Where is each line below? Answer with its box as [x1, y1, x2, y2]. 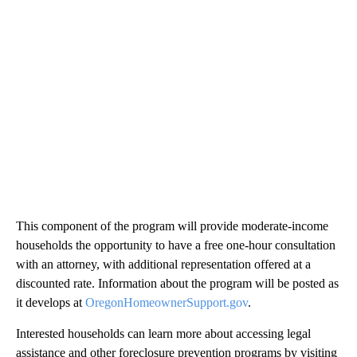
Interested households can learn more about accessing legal [16, 327, 311, 341]
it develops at [16, 296, 85, 310]
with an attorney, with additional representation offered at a [16, 257, 311, 272]
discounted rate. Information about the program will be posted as [16, 277, 339, 291]
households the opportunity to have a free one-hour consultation [16, 238, 335, 253]
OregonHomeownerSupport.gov [85, 296, 248, 310]
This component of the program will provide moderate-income [16, 219, 328, 233]
